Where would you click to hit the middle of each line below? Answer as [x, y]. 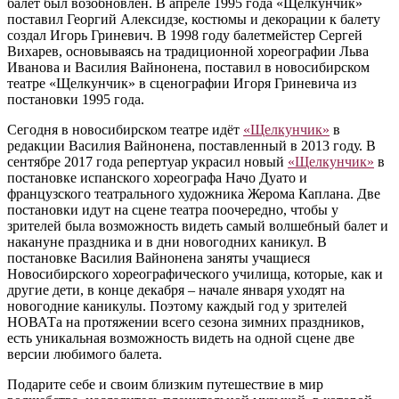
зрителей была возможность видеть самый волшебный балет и [198, 226]
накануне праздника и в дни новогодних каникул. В [167, 242]
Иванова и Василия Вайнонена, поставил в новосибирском [188, 68]
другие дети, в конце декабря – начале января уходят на [176, 290]
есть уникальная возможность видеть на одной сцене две [181, 338]
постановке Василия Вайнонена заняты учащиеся [159, 258]
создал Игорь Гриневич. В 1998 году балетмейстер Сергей [185, 36]
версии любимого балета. [85, 354]
